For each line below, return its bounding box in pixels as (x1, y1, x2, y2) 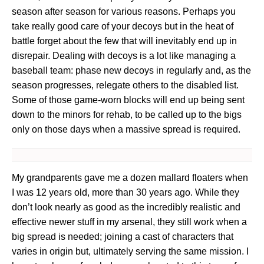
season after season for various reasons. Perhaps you (12, 6, 236, 17)
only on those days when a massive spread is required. (12, 124, 240, 135)
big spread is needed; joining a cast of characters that (12, 232, 233, 242)
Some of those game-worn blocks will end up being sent (12, 95, 245, 105)
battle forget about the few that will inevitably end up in (12, 36, 237, 47)
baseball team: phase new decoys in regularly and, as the (12, 65, 251, 76)
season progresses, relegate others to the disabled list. (12, 80, 239, 91)
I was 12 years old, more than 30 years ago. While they (12, 187, 239, 198)
